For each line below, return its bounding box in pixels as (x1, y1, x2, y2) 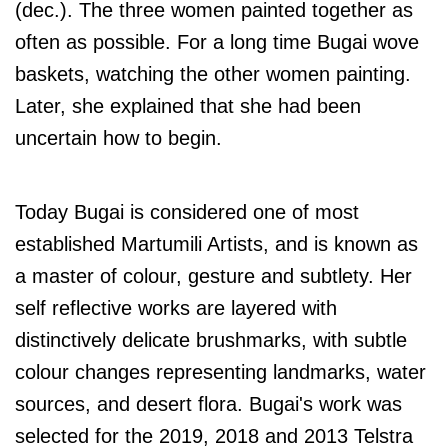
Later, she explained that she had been (15, 95, 361, 118)
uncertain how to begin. (15, 127, 222, 150)
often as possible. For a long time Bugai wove (15, 31, 419, 54)
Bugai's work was (249, 393, 402, 416)
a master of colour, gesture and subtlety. (15, 265, 380, 288)
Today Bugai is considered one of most (15, 201, 359, 224)
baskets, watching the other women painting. (15, 63, 411, 86)
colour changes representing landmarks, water (15, 361, 426, 384)
